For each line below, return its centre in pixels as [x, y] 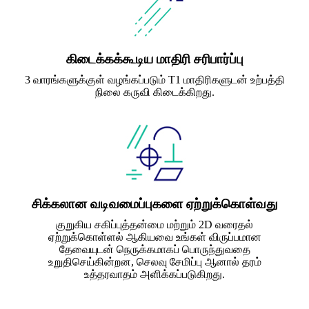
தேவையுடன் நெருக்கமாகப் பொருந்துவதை [154, 250]
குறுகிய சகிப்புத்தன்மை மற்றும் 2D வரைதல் [154, 225]
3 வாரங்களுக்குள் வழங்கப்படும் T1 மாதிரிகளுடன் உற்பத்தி [154, 80]
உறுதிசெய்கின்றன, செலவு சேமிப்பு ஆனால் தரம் [154, 262]
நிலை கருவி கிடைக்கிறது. [154, 92]
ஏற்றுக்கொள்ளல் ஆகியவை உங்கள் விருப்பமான [154, 237]
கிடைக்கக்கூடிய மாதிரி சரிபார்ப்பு [154, 59]
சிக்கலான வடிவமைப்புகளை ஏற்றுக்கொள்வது [154, 204]
